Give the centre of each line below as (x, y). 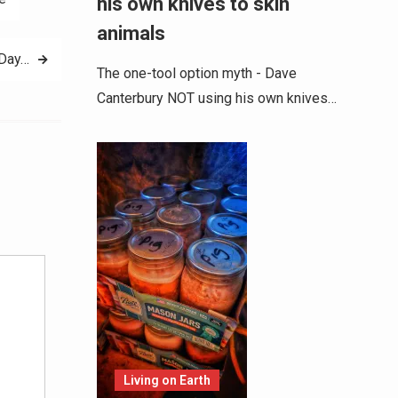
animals (133, 34)
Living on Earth (167, 381)
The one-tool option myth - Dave (196, 74)
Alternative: (80, 204)
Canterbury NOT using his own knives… (216, 99)
